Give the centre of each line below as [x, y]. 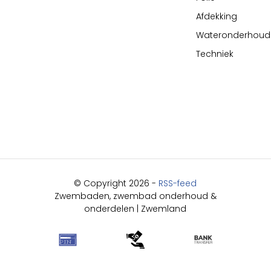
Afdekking [217, 16]
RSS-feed [178, 183]
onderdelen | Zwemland [135, 209]
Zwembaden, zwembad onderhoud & [135, 196]
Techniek [215, 54]
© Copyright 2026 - [116, 183]
